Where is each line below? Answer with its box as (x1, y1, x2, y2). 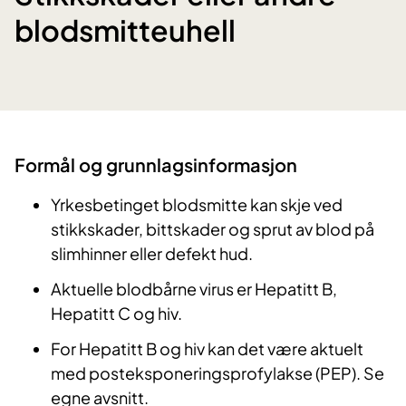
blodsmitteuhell (14, 11, 236, 48)
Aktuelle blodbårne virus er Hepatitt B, (51, 278, 337, 300)
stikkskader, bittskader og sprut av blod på (51, 218, 374, 240)
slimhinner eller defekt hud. (51, 243, 253, 265)
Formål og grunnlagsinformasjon (14, 153, 297, 177)
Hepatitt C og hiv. (51, 303, 182, 324)
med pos (51, 362, 119, 384)
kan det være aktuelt (205, 338, 363, 360)
